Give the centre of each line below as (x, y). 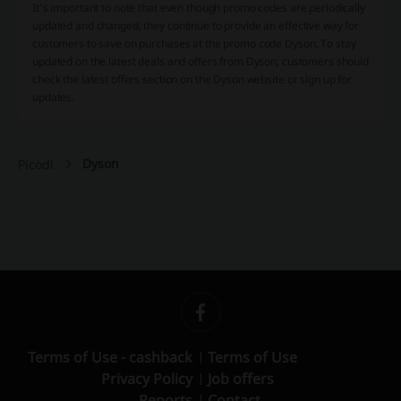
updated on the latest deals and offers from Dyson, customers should (200, 62)
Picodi (36, 165)
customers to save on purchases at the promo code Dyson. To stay (194, 44)
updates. (54, 98)
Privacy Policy (147, 379)
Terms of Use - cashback (110, 357)
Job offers (241, 379)
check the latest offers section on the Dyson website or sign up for (192, 80)
